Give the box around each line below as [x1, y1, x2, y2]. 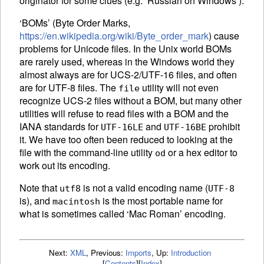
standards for [42, 120, 101, 134]
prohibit [206, 120, 240, 134]
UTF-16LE [101, 122, 143, 133]
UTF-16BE [164, 122, 206, 133]
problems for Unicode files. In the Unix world [19, 42, 206, 56]
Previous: [90, 247, 126, 259]
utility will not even [140, 81, 219, 95]
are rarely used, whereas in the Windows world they [19, 55, 235, 69]
